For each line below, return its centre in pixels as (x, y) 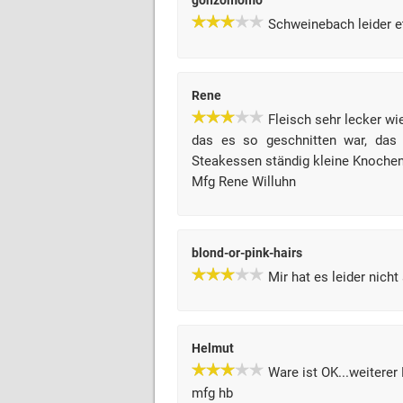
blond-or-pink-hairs (247, 253)
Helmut (213, 348)
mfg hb (212, 393)
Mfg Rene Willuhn (244, 182)
